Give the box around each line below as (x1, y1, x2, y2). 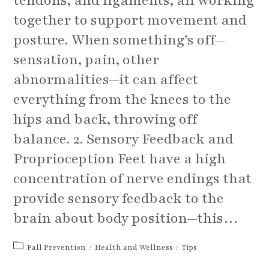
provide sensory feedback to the (13, 189, 225, 208)
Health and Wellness (95, 243, 174, 253)
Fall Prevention (27, 243, 86, 253)
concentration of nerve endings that (13, 169, 252, 189)
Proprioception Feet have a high (13, 150, 226, 169)
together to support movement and (13, 11, 247, 30)
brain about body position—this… (13, 209, 240, 228)
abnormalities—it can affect (13, 70, 199, 89)
